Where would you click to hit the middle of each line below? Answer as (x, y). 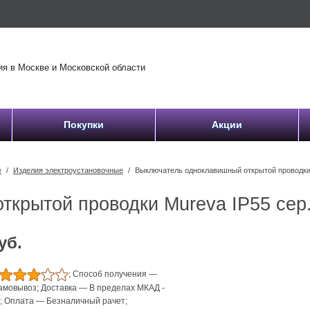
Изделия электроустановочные (68, 170)
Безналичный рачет (86, 301)
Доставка (59, 288)
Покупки (83, 125)
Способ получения (110, 274)
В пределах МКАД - (127, 288)
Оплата (19, 301)
